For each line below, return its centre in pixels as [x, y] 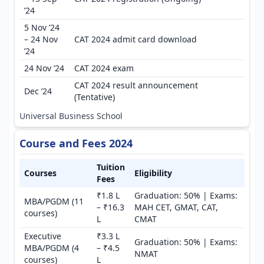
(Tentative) [95, 97]
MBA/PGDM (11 [54, 201]
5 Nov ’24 [42, 27]
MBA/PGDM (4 [52, 248]
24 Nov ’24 [44, 68]
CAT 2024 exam [104, 68]
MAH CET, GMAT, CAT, [176, 207]
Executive [43, 236]
